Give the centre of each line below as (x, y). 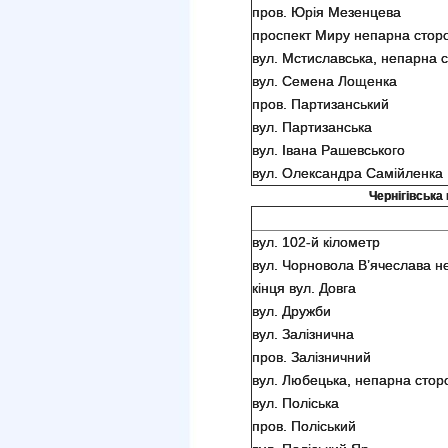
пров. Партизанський (320, 104)
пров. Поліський (304, 426)
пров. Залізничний (311, 357)
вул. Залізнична (303, 334)
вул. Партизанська (312, 127)
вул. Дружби (291, 311)
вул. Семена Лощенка (324, 81)
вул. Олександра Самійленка (347, 173)
